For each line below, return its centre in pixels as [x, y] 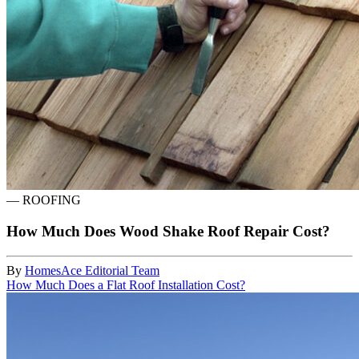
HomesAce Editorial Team [92, 270]
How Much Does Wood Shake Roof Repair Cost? [168, 232]
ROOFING [52, 200]
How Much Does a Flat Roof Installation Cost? [126, 284]
